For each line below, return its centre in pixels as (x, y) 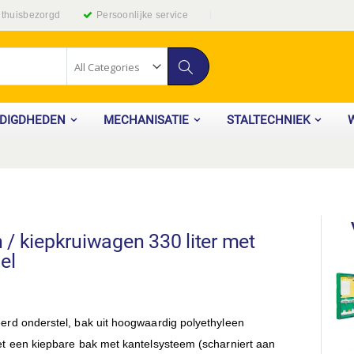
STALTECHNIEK (268, 120)
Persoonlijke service (142, 15)
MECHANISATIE (146, 120)
